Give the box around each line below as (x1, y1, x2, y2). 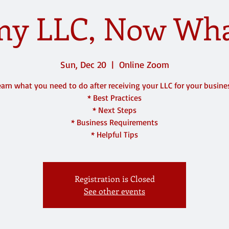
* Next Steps (93, 105, 136, 115)
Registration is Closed (74, 173, 155, 184)
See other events (84, 186, 145, 196)
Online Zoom (119, 59, 169, 70)
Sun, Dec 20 (60, 59, 106, 70)
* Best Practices (87, 93, 142, 103)
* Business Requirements (71, 117, 158, 127)
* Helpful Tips (91, 129, 138, 140)
